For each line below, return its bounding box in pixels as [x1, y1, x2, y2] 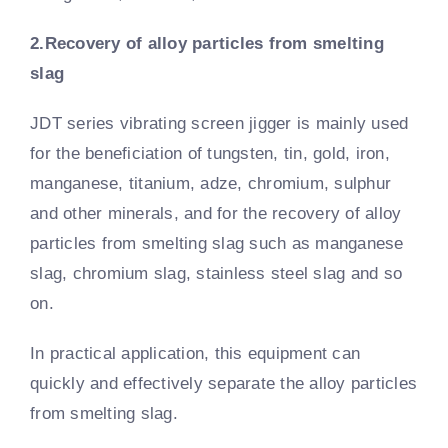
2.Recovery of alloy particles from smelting [30, 33, 384, 53]
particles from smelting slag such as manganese [30, 233, 404, 253]
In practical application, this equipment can [30, 343, 361, 363]
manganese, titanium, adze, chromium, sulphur [30, 173, 392, 193]
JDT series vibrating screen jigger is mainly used [30, 113, 409, 133]
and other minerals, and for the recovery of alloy [30, 203, 402, 223]
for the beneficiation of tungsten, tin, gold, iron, [30, 143, 391, 163]
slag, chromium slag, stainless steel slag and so [30, 263, 403, 283]
